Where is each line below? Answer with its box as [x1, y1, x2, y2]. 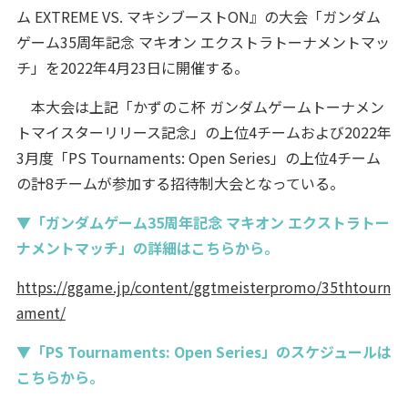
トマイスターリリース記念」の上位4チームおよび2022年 [15, 121, 392, 143]
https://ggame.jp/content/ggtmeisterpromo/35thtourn [15, 276, 391, 298]
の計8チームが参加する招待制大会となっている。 [15, 172, 344, 194]
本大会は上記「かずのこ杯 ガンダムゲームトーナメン [15, 96, 384, 117]
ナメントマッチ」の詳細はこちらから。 [15, 237, 279, 259]
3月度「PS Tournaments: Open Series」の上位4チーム [15, 147, 381, 168]
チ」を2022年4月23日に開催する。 [15, 56, 249, 78]
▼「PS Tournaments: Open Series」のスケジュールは [15, 341, 392, 362]
